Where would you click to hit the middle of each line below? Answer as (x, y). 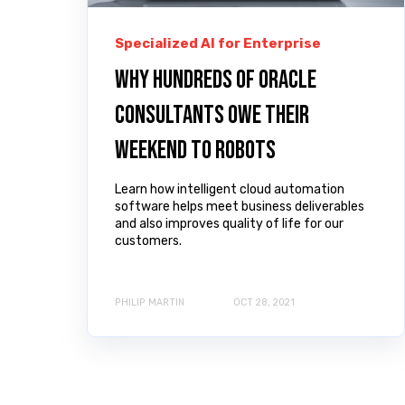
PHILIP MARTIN (150, 302)
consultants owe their (212, 116)
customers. (148, 241)
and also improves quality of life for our (229, 224)
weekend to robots (195, 151)
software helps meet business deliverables (240, 207)
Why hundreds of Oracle (216, 80)
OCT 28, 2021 (264, 302)
